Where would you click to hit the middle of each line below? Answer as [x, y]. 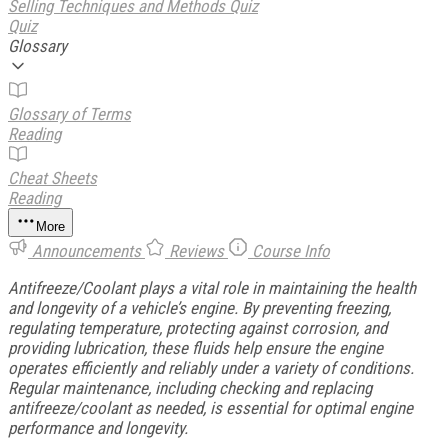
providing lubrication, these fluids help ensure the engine [195, 347]
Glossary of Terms [69, 113]
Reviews [196, 250]
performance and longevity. [98, 427]
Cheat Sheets [52, 177]
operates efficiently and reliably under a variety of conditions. [211, 367]
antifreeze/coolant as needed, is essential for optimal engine [210, 407]
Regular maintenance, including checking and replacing [190, 387]
